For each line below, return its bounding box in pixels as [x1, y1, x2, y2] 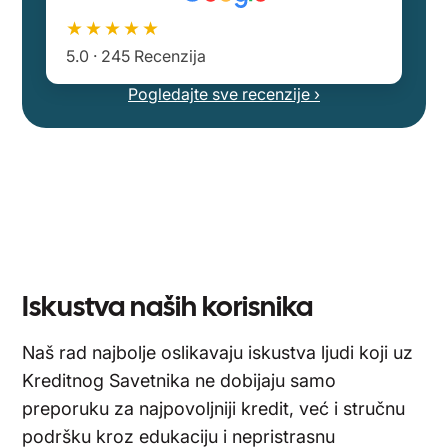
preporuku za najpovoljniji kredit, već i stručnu [22, 398, 406, 419]
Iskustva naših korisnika [22, 288, 314, 324]
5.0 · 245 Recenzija [66, 46, 207, 66]
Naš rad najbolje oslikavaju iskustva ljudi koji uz [22, 342, 414, 363]
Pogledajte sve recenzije [128, 84, 314, 104]
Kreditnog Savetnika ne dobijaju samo [22, 370, 337, 391]
